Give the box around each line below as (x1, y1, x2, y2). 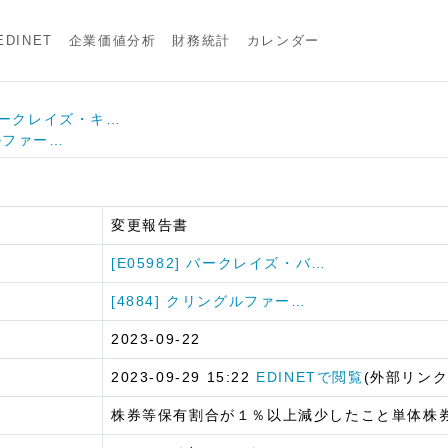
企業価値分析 (68, 32, 157, 48)
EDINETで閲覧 (256, 368, 364, 385)
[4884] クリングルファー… (111, 292, 307, 309)
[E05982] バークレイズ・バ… (111, 254, 327, 271)
